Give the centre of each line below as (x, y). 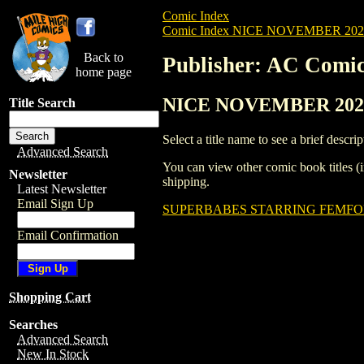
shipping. (186, 181)
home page (104, 72)
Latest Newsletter (62, 189)
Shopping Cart (50, 297)
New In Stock (53, 354)
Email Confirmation (68, 235)
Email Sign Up (55, 204)
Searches (33, 325)
